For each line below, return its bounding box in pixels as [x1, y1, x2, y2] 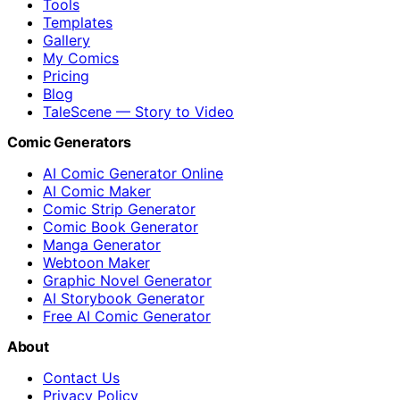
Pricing [43, 67, 89, 86]
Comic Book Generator [43, 218, 198, 237]
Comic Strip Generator [43, 200, 196, 219]
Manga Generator [43, 236, 161, 254]
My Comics [43, 49, 119, 68]
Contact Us [43, 369, 120, 387]
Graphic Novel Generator [43, 271, 212, 290]
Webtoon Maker [43, 254, 150, 272]
